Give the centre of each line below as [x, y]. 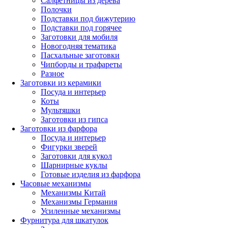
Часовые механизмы [56, 184]
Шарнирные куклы [74, 165]
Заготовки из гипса [74, 120]
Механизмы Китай [73, 193]
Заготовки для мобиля [79, 37]
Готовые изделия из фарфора [91, 175]
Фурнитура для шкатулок [64, 220]
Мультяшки [61, 110]
